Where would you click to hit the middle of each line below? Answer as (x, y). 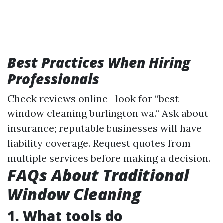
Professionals (53, 79)
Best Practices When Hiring (99, 62)
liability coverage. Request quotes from (99, 143)
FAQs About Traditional (98, 175)
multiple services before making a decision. (109, 158)
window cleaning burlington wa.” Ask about (108, 113)
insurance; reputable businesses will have (105, 128)
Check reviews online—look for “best (93, 98)
